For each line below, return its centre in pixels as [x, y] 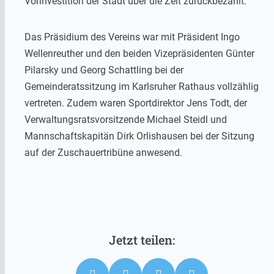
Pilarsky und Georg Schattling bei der [104, 70]
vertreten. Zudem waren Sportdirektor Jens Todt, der [136, 103]
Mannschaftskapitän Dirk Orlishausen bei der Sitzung [139, 136]
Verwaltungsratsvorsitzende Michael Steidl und [126, 119]
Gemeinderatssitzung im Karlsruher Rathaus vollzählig [142, 86]
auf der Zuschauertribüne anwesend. [103, 152]
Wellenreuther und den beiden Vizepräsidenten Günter [139, 53]
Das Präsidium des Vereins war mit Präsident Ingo [132, 37]
